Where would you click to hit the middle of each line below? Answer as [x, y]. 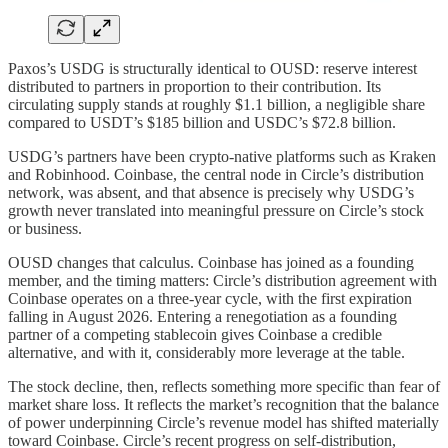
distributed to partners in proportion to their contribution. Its [194, 87]
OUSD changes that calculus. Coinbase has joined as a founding [211, 263]
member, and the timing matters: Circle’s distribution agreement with [222, 281]
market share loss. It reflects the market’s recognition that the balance [223, 405]
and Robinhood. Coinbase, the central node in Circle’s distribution [216, 175]
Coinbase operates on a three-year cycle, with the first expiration [210, 299]
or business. [45, 229]
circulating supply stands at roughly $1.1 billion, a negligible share [216, 105]
